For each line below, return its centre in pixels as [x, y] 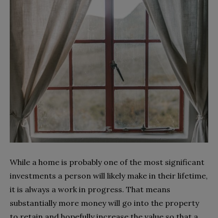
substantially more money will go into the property [104, 203]
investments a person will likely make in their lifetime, [109, 176]
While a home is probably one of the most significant [107, 162]
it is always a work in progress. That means [90, 189]
